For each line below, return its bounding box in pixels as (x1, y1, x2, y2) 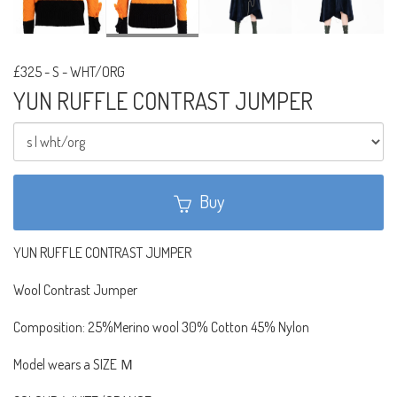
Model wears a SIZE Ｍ (13, 354, 134, 373)
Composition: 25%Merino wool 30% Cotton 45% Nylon (13, 317, 309, 336)
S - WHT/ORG (52, 62, 125, 81)
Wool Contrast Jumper (13, 280, 137, 299)
